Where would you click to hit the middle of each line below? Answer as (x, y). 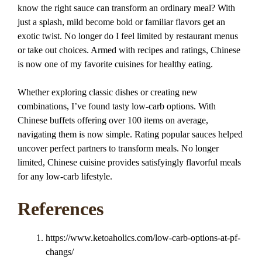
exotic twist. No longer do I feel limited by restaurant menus (128, 36)
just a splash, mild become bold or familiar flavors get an (121, 22)
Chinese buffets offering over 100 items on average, (113, 120)
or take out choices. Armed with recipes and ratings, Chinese (129, 50)
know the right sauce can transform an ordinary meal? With (126, 8)
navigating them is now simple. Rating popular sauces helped (130, 134)
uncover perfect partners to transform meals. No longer (118, 148)
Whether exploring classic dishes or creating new (108, 92)
